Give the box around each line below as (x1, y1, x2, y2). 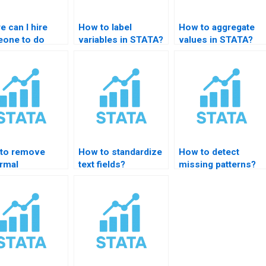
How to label (78, 21, 132, 33)
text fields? (78, 159, 126, 170)
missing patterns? (179, 159, 256, 170)
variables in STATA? (78, 34, 164, 45)
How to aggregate (179, 21, 255, 33)
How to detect (179, 146, 240, 157)
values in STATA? (179, 34, 254, 45)
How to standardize (78, 146, 163, 157)
